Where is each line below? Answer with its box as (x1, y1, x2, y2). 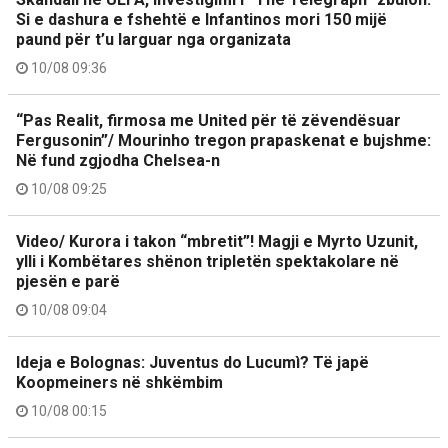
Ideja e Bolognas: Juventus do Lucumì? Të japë (16, 353, 369, 372)
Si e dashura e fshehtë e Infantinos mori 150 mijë (16, 10, 387, 29)
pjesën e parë (16, 272, 120, 291)
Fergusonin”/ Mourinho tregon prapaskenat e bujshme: (16, 131, 431, 150)
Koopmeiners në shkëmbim (16, 373, 223, 392)
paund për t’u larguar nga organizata (16, 30, 291, 49)
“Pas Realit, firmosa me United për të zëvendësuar (16, 111, 401, 130)
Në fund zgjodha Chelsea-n (16, 151, 220, 170)
